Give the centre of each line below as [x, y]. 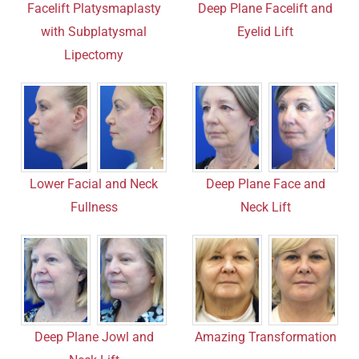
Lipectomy [94, 54]
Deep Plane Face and [265, 184]
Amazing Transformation [265, 337]
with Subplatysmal [94, 31]
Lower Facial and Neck [94, 184]
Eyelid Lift [265, 31]
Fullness [94, 208]
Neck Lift [265, 208]
